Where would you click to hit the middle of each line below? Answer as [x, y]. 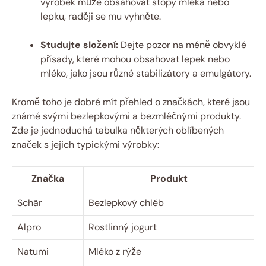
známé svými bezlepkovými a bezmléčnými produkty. [126, 116]
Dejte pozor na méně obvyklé [182, 45]
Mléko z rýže [115, 252]
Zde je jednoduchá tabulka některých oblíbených [118, 131]
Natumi [33, 252]
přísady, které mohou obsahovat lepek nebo [135, 59]
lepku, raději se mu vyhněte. [101, 17]
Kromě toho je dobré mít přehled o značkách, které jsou [131, 102]
